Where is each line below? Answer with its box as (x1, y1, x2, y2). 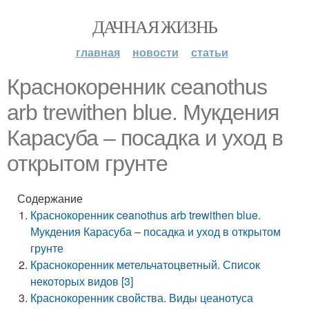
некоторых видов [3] (30, 273, 134, 289)
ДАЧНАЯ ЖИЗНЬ (92, 14, 217, 38)
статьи (190, 44, 228, 60)
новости (132, 44, 179, 60)
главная (75, 44, 120, 60)
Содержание (17, 190, 83, 206)
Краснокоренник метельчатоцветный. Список (30, 257, 261, 272)
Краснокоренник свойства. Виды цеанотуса (30, 290, 254, 306)
